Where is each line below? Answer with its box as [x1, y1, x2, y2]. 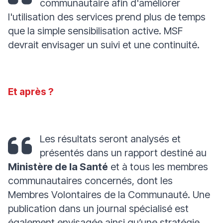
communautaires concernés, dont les [8, 175, 173, 187]
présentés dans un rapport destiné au [40, 147, 207, 159]
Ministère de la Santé [8, 161, 108, 173]
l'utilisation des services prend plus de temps [8, 11, 206, 23]
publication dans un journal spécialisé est [8, 203, 189, 215]
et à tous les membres [108, 161, 208, 173]
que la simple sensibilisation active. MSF [8, 25, 183, 37]
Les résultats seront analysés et [40, 133, 181, 145]
